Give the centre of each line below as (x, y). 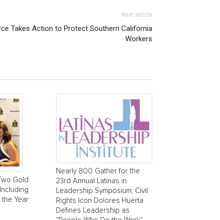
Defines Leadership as (93, 211)
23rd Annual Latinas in (91, 181)
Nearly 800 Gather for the (98, 171)
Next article (137, 15)
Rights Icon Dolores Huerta (100, 201)
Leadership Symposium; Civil (102, 191)
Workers (139, 39)
